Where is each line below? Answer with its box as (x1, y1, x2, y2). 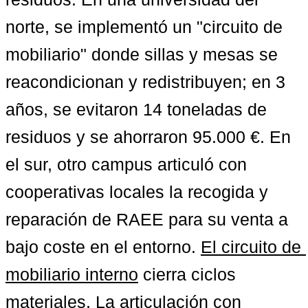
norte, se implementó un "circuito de (5, 16, 283, 36)
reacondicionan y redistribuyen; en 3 (5, 71, 285, 91)
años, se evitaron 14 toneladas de (5, 99, 267, 119)
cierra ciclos (138, 264, 236, 284)
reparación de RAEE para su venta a (5, 209, 288, 229)
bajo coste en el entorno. (5, 236, 201, 256)
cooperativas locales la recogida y (5, 181, 268, 201)
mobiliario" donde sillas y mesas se (5, 44, 278, 64)
